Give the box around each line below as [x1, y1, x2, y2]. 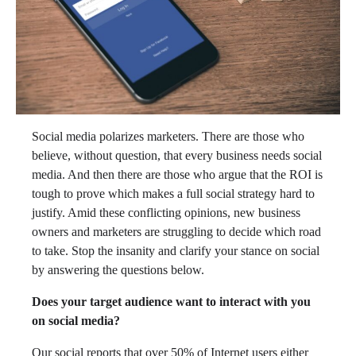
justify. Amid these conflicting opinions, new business [32, 206, 300, 220]
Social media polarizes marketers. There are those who [32, 130, 304, 144]
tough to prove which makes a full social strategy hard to [32, 187, 315, 201]
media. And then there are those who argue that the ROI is [32, 168, 323, 182]
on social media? [32, 314, 120, 328]
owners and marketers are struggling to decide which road [32, 225, 321, 239]
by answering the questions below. [32, 263, 204, 277]
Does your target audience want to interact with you [32, 295, 311, 309]
